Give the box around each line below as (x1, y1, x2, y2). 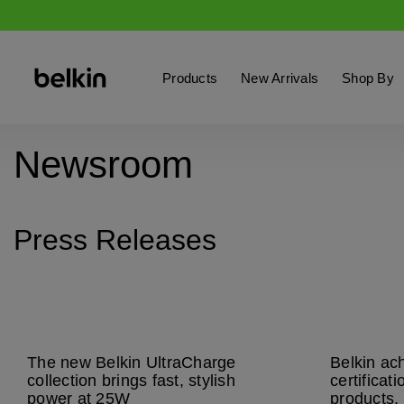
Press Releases (14, 224, 216, 256)
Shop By (342, 70, 394, 86)
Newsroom (14, 143, 193, 186)
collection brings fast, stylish (27, 372, 235, 390)
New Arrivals (241, 70, 318, 86)
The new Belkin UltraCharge (27, 353, 236, 372)
